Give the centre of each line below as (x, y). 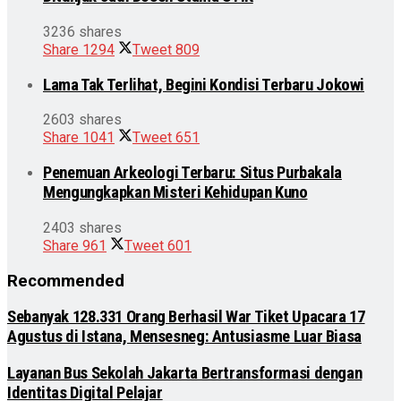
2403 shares (82, 227)
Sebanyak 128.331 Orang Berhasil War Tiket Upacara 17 (186, 317)
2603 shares (82, 120)
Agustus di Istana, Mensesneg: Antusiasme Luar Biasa (184, 337)
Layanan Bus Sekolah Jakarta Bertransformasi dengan (185, 374)
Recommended (66, 281)
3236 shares (82, 31)
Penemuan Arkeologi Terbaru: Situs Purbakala (192, 173)
